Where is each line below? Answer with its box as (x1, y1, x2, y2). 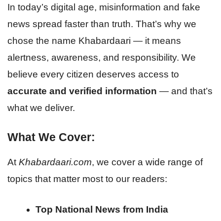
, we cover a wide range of (92, 156, 203, 167)
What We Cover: (7, 130, 95, 144)
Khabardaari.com (19, 156, 92, 167)
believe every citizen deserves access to (7, 69, 179, 79)
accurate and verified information (7, 86, 157, 96)
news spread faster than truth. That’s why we (7, 19, 196, 29)
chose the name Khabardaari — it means (7, 36, 181, 46)
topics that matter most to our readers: (7, 173, 167, 184)
